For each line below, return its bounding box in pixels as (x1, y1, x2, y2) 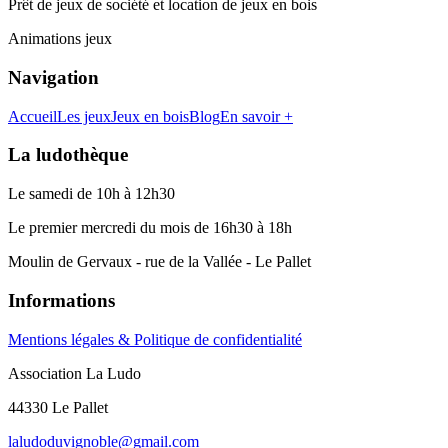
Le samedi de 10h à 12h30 (8, 185, 175, 203)
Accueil (8, 107, 57, 125)
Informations (8, 289, 115, 311)
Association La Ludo (8, 364, 141, 382)
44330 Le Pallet (8, 398, 108, 416)
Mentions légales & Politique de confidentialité (8, 330, 302, 348)
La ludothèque (8, 144, 128, 166)
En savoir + (220, 107, 293, 125)
